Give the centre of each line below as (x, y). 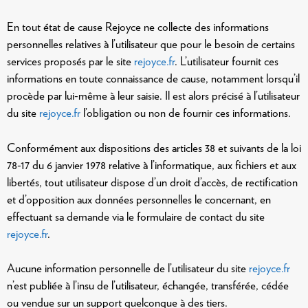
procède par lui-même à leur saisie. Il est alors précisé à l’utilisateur (153, 96)
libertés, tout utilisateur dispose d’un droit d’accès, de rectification (152, 182)
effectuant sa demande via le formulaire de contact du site (136, 216)
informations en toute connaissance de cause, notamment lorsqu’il (153, 78)
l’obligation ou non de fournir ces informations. (186, 113)
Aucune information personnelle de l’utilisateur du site (128, 268)
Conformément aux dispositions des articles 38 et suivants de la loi (154, 147)
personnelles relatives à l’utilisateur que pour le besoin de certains (151, 44)
